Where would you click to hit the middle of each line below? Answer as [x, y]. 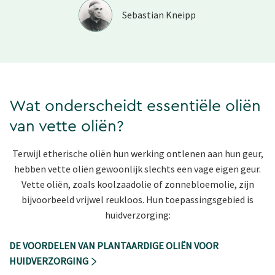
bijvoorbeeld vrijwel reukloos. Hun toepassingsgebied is [137, 200]
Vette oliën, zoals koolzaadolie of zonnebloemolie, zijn [137, 184]
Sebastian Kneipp [159, 15]
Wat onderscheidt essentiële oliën [135, 107]
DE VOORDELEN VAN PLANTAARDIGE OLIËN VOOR [114, 246]
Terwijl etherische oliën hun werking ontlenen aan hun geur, [137, 154]
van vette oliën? [67, 127]
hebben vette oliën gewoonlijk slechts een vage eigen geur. [137, 169]
